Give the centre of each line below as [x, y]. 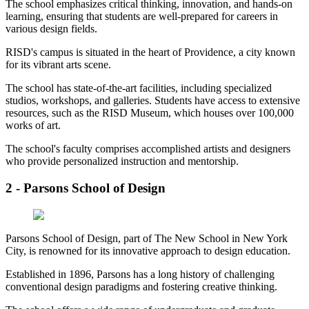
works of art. [33, 126]
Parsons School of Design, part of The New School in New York [147, 238]
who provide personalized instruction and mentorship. [122, 161]
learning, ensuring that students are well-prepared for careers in [142, 17]
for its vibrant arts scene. [58, 65]
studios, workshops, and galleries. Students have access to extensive [153, 101]
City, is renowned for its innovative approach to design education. [148, 250]
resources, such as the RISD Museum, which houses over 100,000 [150, 113]
